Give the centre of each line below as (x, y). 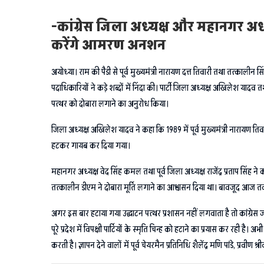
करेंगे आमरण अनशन (108, 45)
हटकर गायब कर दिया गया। (91, 146)
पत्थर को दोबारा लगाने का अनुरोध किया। (110, 104)
